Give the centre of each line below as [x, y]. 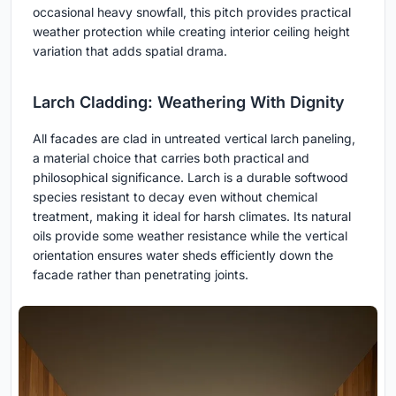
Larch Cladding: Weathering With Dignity [189, 103]
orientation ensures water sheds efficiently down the [183, 255]
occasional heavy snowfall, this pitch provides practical [192, 12]
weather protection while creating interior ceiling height [191, 32]
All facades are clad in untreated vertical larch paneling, [194, 139]
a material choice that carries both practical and [171, 158]
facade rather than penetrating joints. [141, 275]
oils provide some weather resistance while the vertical [190, 236]
